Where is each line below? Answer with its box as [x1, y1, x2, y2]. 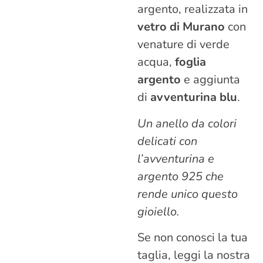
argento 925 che [137, 168, 224, 184]
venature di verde [137, 36, 230, 53]
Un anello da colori [137, 115, 237, 131]
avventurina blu [150, 89, 237, 106]
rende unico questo [137, 186, 238, 202]
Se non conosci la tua [137, 230, 248, 246]
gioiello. [137, 203, 180, 220]
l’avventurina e [137, 150, 214, 167]
